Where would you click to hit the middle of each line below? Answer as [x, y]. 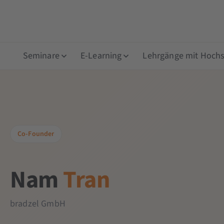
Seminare [41, 55]
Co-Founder [36, 134]
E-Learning [101, 55]
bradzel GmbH [37, 203]
